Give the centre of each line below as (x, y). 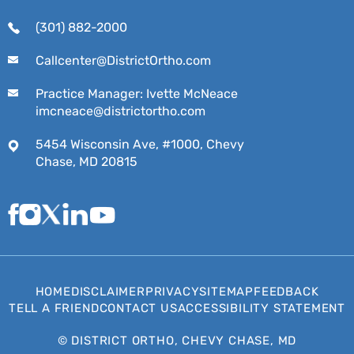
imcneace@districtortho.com (121, 111)
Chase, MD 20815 (87, 161)
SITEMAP (226, 291)
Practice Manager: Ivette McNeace (137, 93)
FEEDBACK (286, 291)
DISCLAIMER (108, 291)
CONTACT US (138, 308)
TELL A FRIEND (54, 308)
